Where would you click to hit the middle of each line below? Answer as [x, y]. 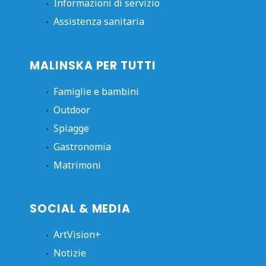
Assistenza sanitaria [99, 22]
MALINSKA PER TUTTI [93, 65]
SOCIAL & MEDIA [80, 209]
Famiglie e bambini [96, 91]
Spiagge [71, 128]
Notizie [70, 253]
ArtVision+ [77, 235]
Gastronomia [82, 146]
